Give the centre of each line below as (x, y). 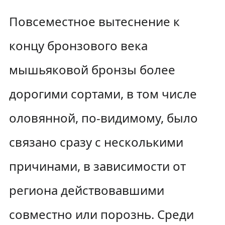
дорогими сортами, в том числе (103, 94)
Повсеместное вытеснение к (94, 21)
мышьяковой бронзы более (92, 70)
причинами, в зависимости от (97, 166)
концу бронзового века (78, 45)
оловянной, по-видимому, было (103, 118)
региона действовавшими (86, 190)
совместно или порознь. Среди (101, 214)
